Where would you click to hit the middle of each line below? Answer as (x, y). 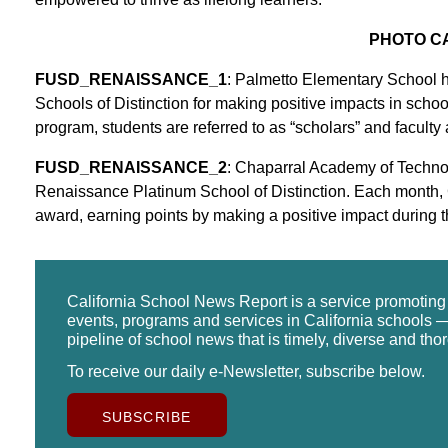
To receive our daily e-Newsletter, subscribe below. (245, 371)
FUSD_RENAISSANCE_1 (130, 79)
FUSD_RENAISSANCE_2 (130, 167)
